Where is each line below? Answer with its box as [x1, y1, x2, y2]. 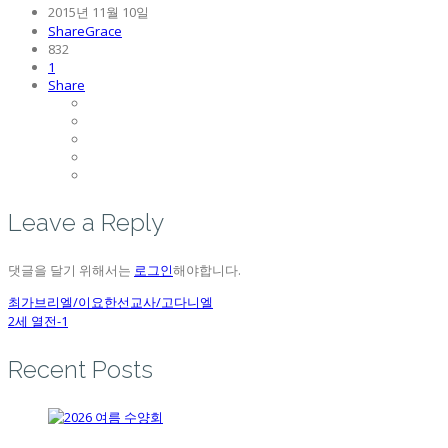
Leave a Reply [8, 208, 164, 238]
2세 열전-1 [8, 312, 68, 331]
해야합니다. [173, 261, 241, 280]
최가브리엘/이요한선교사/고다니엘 [8, 293, 213, 312]
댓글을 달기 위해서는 [8, 261, 134, 280]
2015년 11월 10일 [48, 3, 149, 22]
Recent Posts [8, 355, 153, 385]
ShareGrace [48, 22, 122, 41]
